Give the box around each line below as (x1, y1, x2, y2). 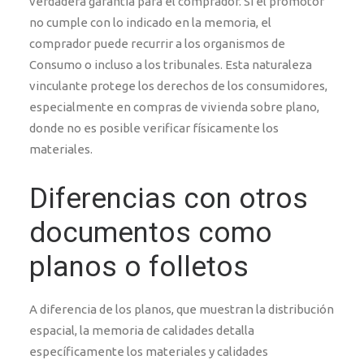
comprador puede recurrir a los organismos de (29, 37, 285, 50)
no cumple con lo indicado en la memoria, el (29, 15, 271, 29)
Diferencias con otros (29, 182, 308, 215)
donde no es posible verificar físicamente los (29, 121, 279, 135)
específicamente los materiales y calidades (29, 344, 268, 358)
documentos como (29, 216, 272, 249)
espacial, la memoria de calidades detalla (29, 323, 254, 337)
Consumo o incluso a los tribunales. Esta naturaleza (29, 58, 312, 71)
